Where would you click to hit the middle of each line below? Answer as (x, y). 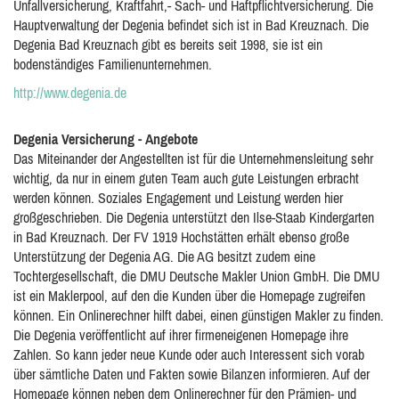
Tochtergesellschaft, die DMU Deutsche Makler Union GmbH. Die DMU (196, 276)
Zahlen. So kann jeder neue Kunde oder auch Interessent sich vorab (189, 354)
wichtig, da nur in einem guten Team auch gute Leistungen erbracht (186, 178)
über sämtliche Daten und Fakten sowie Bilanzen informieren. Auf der (191, 374)
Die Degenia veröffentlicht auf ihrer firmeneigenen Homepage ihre (181, 335)
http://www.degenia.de (70, 93)
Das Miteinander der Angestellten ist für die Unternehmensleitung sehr (193, 159)
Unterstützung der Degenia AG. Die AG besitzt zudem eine (164, 256)
